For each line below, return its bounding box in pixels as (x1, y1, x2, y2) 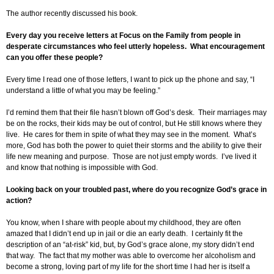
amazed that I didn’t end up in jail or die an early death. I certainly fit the (6, 229, 243, 239)
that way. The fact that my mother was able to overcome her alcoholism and (6, 251, 256, 261)
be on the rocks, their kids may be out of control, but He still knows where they (6, 119, 262, 128)
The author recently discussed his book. (6, 9, 138, 18)
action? (6, 196, 32, 206)
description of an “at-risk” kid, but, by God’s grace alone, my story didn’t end (6, 240, 254, 250)
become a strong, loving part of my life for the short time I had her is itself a (6, 262, 250, 272)
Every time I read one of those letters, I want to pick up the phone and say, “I (6, 75, 254, 84)
